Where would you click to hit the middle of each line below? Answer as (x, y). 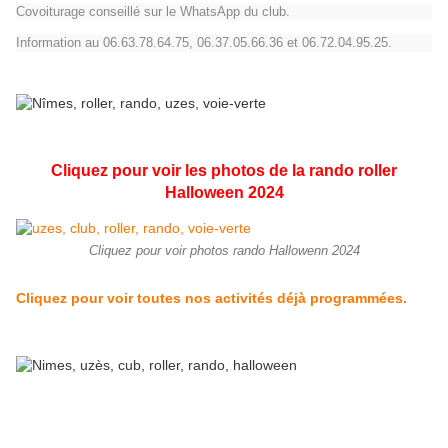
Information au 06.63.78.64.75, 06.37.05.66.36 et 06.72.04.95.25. (204, 43)
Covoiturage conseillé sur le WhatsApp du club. (153, 11)
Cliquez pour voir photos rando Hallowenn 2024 (224, 250)
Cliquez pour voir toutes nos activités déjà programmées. (211, 297)
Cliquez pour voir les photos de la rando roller (224, 169)
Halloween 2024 (224, 191)
